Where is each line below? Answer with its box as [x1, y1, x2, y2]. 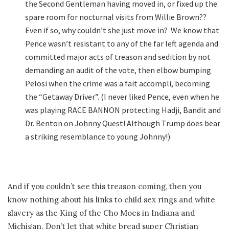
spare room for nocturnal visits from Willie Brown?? [25, 11, 209, 22]
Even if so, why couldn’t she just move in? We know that [25, 25, 220, 35]
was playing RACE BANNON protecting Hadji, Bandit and [25, 104, 221, 115]
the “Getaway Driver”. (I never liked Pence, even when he [25, 91, 220, 102]
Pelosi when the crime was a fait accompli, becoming [25, 78, 211, 88]
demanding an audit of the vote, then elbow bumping [25, 64, 212, 75]
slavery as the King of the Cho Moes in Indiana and [8, 208, 195, 218]
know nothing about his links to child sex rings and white [8, 195, 215, 205]
